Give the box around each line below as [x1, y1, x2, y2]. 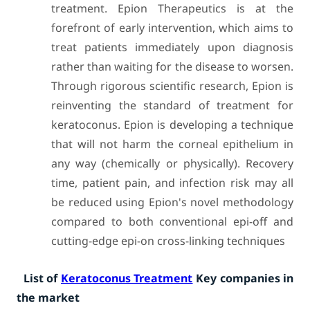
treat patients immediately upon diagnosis [51, 39, 294, 55]
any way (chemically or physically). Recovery [51, 156, 294, 171]
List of [23, 271, 61, 286]
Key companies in [192, 271, 294, 286]
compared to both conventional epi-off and [51, 214, 294, 229]
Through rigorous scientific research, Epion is [51, 78, 294, 93]
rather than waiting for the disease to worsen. [51, 59, 294, 74]
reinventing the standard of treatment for [51, 98, 294, 113]
